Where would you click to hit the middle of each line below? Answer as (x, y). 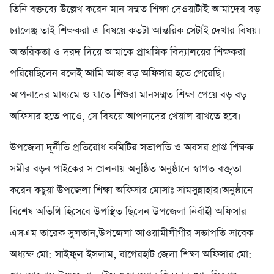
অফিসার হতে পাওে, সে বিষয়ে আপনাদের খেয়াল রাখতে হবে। (125, 117)
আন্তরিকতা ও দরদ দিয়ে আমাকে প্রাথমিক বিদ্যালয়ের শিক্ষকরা (128, 53)
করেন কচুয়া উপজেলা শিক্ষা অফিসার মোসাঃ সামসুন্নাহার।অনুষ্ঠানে (131, 191)
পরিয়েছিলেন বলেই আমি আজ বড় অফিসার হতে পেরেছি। (117, 74)
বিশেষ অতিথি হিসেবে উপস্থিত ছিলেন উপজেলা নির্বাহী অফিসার (128, 212)
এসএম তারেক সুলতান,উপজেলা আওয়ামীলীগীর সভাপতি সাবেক (131, 234)
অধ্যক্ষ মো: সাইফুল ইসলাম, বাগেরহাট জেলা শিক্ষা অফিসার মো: (131, 255)
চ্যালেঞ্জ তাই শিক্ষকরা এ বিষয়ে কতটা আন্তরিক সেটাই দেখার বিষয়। (135, 31)
